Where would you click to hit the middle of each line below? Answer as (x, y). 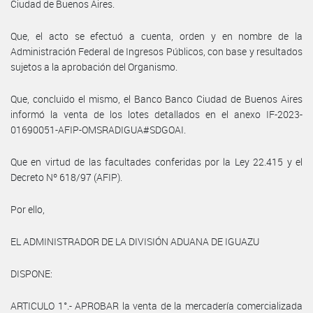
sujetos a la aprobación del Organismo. (94, 66)
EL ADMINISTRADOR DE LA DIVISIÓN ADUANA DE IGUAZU (135, 241)
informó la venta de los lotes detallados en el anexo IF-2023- (156, 114)
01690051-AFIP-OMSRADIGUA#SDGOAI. (98, 129)
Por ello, (28, 209)
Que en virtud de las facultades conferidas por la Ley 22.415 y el (156, 161)
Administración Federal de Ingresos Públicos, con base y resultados (156, 51)
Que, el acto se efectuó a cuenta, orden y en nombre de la (156, 36)
